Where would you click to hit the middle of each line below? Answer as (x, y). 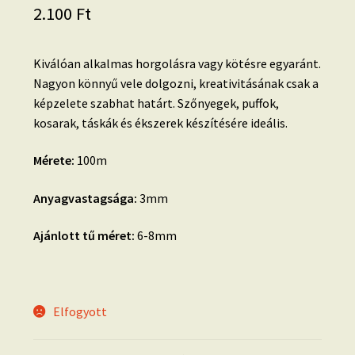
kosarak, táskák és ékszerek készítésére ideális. (160, 122)
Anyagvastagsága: (85, 198)
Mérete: (53, 160)
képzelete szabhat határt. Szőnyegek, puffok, (156, 103)
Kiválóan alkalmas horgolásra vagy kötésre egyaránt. (177, 63)
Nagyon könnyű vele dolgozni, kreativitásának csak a (176, 83)
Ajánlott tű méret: (84, 236)
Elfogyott (80, 311)
